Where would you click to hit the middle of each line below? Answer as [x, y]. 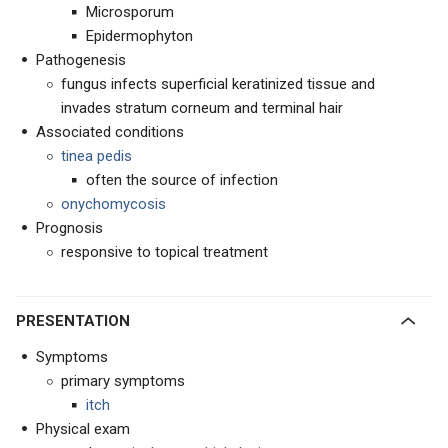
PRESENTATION [78, 321]
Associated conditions [110, 132]
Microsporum [130, 12]
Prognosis [69, 228]
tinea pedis [96, 156]
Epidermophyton [139, 36]
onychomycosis [113, 204]
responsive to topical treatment [164, 252]
